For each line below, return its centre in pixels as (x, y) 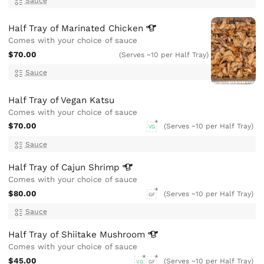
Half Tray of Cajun (49, 167)
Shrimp (106, 167)
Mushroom (124, 235)
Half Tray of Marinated (59, 28)
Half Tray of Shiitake (54, 235)
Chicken (128, 28)
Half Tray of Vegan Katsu (62, 100)
